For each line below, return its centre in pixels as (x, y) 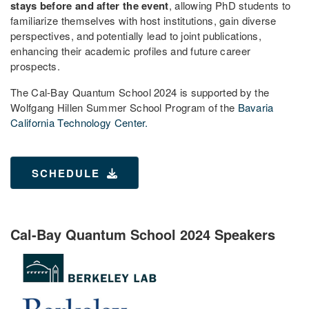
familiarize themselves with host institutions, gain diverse (143, 20)
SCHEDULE (66, 173)
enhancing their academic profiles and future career (131, 51)
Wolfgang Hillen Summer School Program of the (124, 107)
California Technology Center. (79, 122)
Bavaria (256, 107)
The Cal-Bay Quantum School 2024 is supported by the (140, 92)
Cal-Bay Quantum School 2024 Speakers (143, 234)
